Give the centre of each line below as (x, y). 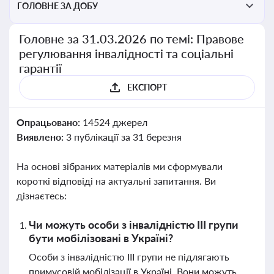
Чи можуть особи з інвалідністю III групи (134, 224)
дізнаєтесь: (42, 195)
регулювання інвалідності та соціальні (127, 53)
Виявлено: (41, 137)
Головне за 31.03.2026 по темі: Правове (132, 39)
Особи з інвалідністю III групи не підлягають (129, 257)
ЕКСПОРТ (147, 87)
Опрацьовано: (50, 122)
